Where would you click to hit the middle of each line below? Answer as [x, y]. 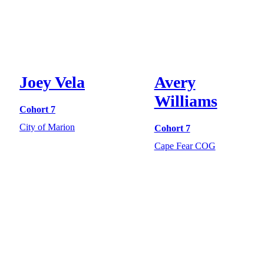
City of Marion [47, 127]
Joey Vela [52, 82]
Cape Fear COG [185, 146]
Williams [186, 101]
